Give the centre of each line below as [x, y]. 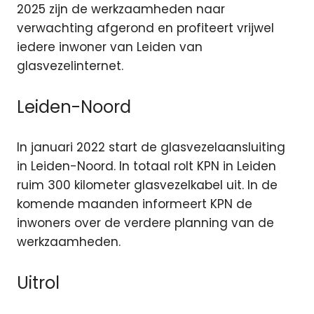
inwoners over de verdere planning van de [145, 223]
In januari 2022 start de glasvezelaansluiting [151, 148]
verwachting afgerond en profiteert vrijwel [145, 28]
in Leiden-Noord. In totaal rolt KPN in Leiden [146, 166]
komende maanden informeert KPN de [135, 204]
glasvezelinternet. [70, 66]
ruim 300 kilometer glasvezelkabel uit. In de [147, 185]
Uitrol [38, 282]
